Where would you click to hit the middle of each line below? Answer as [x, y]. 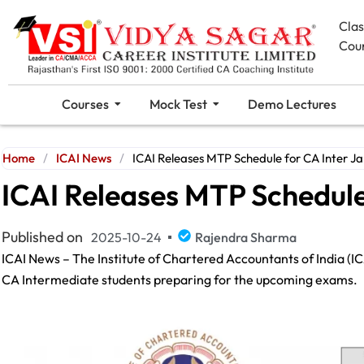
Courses [85, 104]
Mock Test [178, 104]
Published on [42, 236]
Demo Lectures [292, 104]
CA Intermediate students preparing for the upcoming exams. [181, 279]
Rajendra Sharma [246, 237]
